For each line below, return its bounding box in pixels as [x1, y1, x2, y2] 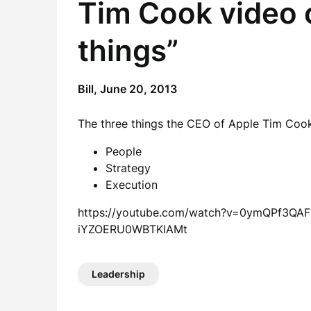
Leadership [92, 268, 145, 280]
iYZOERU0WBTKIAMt [78, 222, 187, 236]
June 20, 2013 [100, 82, 177, 96]
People [106, 144, 142, 158]
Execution [106, 178, 158, 192]
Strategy [106, 161, 151, 175]
